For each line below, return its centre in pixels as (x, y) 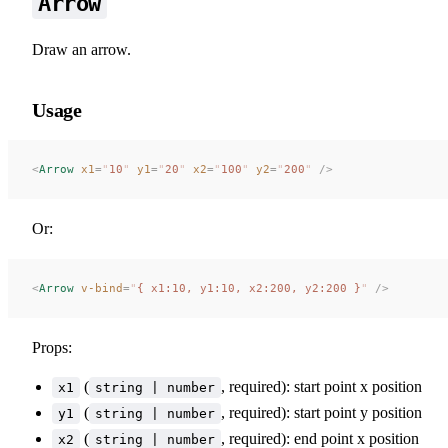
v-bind (98, 287)
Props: (52, 347)
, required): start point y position (321, 412)
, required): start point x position (321, 386)
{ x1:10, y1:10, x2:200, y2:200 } (249, 287)
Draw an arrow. (81, 49)
